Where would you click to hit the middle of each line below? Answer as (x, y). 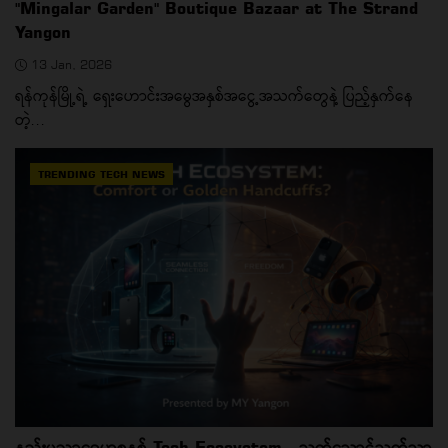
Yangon (43, 32)
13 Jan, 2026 (69, 65)
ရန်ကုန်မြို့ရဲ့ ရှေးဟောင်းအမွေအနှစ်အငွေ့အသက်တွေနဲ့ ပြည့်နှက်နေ (214, 96)
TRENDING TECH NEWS (101, 174)
